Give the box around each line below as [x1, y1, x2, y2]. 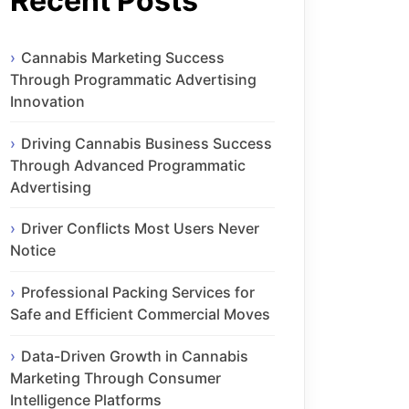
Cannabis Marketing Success [21, 47, 225, 67]
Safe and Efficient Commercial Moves [10, 305, 270, 324]
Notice [10, 241, 56, 260]
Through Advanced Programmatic [10, 155, 246, 174]
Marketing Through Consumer [10, 368, 221, 387]
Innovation [10, 91, 85, 110]
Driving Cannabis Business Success [21, 133, 272, 152]
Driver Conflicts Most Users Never [21, 219, 259, 238]
